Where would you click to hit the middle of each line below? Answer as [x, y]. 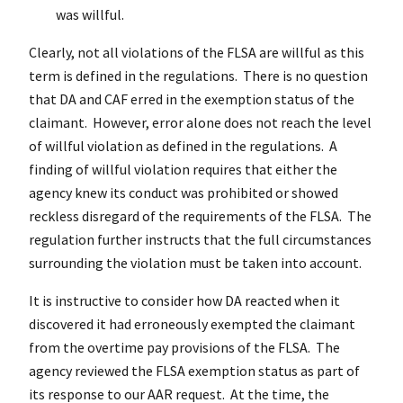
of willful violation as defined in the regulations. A [183, 145]
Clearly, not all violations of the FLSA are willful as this [197, 52]
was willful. [90, 14]
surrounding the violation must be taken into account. [195, 262]
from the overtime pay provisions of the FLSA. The [184, 347]
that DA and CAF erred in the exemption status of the [192, 99]
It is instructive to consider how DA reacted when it [184, 300]
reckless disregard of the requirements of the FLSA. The [200, 215]
